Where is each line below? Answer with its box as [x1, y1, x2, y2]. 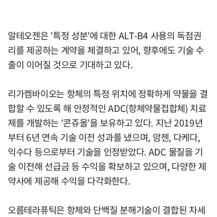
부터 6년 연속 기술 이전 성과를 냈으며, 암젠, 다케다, [8, 130, 200, 144]
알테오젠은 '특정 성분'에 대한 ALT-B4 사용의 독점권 [8, 29, 201, 43]
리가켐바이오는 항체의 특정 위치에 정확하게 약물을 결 [8, 87, 208, 101]
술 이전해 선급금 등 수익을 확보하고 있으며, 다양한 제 [8, 159, 206, 173]
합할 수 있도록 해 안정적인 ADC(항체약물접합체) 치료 [8, 101, 206, 115]
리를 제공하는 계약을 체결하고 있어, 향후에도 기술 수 [8, 43, 204, 57]
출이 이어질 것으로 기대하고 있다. [8, 58, 133, 72]
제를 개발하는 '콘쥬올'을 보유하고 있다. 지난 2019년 [8, 116, 203, 130]
